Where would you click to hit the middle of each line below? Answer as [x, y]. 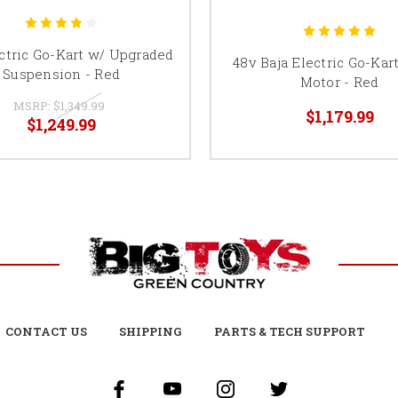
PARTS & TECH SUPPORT [290, 331]
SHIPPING [151, 331]
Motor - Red [339, 81]
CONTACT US [46, 331]
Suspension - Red [61, 73]
